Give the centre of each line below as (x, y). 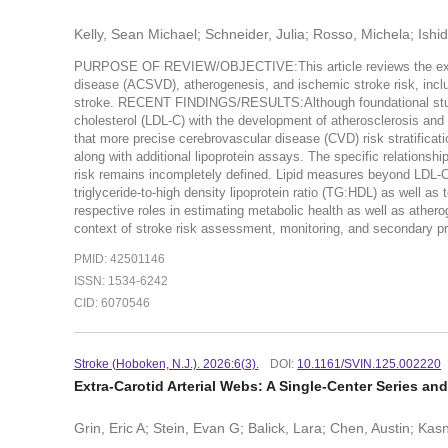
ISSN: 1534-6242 (120, 280)
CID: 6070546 (111, 302)
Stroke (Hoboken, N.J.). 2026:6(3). (166, 363)
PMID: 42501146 (119, 259)
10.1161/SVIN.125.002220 (369, 363)
